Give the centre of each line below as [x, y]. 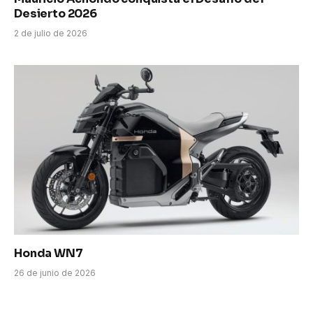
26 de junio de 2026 [55, 273]
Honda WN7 [49, 254]
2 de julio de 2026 [51, 34]
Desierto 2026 [56, 14]
